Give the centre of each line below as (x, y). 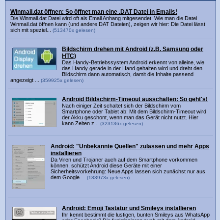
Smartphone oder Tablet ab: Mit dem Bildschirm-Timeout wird (134, 111)
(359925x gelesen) (62, 80)
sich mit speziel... (31, 30)
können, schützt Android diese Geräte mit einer (106, 165)
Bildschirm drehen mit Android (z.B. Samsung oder (133, 49)
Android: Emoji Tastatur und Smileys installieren (129, 208)
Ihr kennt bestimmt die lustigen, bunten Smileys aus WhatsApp (136, 214)
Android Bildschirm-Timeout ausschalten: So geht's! (135, 99)
